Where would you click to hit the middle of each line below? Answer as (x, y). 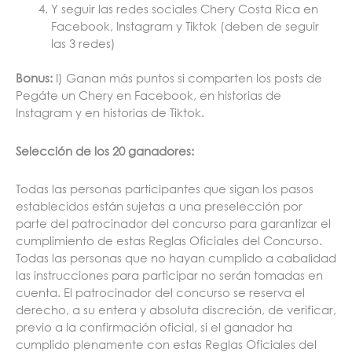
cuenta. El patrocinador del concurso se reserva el (160, 292)
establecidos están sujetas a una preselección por (159, 205)
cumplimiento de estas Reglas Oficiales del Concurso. (169, 240)
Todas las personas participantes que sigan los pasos (165, 188)
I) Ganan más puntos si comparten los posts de (187, 78)
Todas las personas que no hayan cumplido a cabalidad (176, 257)
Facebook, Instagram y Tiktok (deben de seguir (185, 26)
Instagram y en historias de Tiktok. (112, 113)
